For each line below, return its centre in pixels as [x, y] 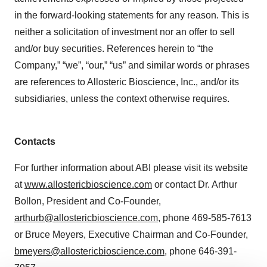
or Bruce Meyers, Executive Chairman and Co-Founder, [131, 235]
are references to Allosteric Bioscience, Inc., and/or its [127, 82]
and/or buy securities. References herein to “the [114, 49]
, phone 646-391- [201, 251]
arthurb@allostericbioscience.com [86, 218]
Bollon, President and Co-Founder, [88, 201]
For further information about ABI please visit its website [131, 168]
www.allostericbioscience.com [88, 184]
